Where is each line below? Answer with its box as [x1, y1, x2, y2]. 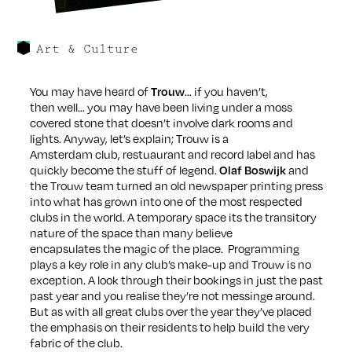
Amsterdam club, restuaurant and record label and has [29, 145, 315, 162]
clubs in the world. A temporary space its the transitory [29, 208, 317, 225]
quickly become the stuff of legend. [29, 161, 217, 178]
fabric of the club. [29, 334, 125, 350]
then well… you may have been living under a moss [29, 98, 292, 115]
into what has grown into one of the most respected [29, 192, 302, 209]
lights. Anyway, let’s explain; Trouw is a [29, 130, 229, 146]
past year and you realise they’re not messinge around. [29, 287, 315, 303]
